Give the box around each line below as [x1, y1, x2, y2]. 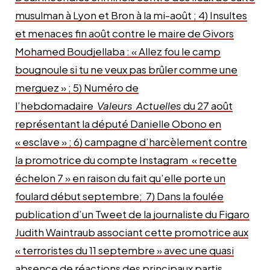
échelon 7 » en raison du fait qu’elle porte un [15, 171, 225, 184]
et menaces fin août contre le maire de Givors [15, 26, 234, 40]
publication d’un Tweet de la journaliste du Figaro [15, 207, 250, 221]
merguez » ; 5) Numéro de [15, 80, 139, 94]
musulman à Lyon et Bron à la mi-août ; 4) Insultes [15, 8, 247, 22]
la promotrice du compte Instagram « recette [15, 152, 237, 166]
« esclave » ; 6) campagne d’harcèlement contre [15, 134, 247, 148]
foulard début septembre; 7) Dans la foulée [15, 189, 224, 202]
